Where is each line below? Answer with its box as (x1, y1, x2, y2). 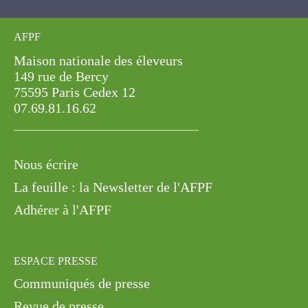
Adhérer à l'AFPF (14, 144, 106, 162)
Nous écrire (14, 99, 82, 117)
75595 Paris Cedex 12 (14, 27, 142, 45)
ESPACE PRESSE (14, 197, 93, 211)
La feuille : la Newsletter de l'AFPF (14, 122, 209, 140)
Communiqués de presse (14, 217, 160, 235)
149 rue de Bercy (14, 11, 111, 29)
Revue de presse (14, 240, 109, 258)
